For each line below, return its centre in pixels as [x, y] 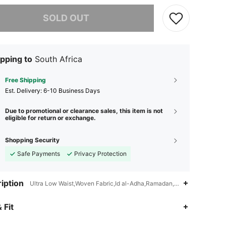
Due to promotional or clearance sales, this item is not [84, 110]
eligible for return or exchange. [50, 118]
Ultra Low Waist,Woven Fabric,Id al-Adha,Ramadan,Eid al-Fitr [116, 183]
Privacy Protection [100, 153]
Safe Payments [39, 153]
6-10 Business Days [72, 90]
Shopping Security [32, 140]
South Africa [59, 59]
